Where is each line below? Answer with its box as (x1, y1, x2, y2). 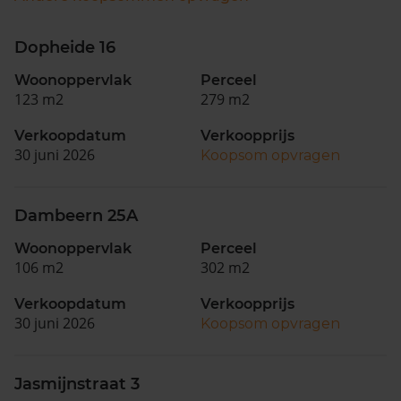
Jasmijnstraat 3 (14, 374, 140, 394)
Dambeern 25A (14, 206, 138, 226)
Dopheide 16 (14, 38, 115, 57)
